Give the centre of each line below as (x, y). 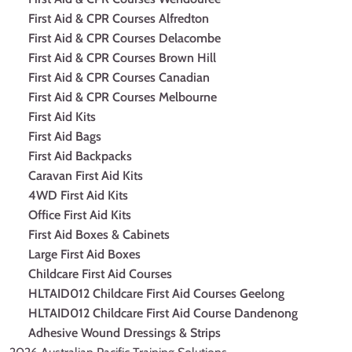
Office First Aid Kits (80, 215)
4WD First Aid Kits (78, 195)
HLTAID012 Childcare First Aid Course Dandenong (163, 313)
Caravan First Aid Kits (86, 176)
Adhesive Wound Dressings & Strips (125, 333)
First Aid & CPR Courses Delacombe (125, 38)
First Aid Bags (65, 136)
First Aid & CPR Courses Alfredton (119, 18)
